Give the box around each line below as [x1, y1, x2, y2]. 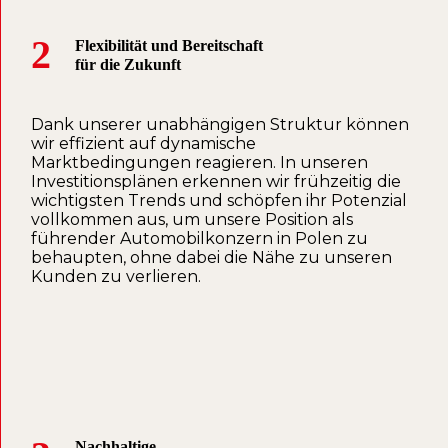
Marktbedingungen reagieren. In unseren [31, 153, 368, 173]
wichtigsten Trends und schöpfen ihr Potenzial [31, 191, 407, 211]
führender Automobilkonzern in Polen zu [31, 229, 368, 249]
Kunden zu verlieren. [31, 267, 201, 287]
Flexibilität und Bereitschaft [75, 37, 263, 55]
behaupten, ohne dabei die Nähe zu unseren [31, 248, 392, 268]
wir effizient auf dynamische [31, 134, 256, 154]
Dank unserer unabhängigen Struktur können [31, 115, 409, 135]
